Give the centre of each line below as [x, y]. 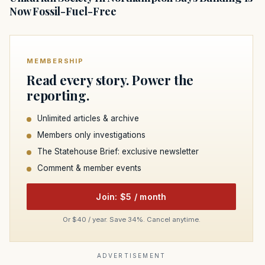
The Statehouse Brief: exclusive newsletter [118, 152]
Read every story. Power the [110, 80]
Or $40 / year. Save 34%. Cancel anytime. [131, 220]
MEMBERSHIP [55, 61]
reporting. [58, 96]
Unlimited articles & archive [88, 119]
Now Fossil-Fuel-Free [63, 12]
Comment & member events [89, 168]
